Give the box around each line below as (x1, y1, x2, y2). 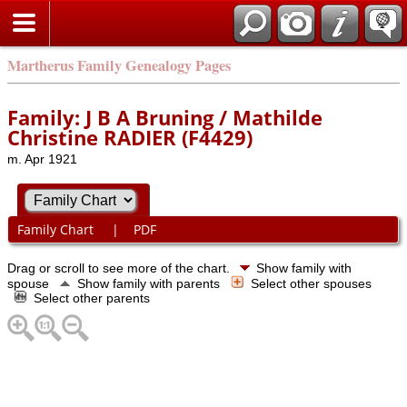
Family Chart (16, 221, 97, 239)
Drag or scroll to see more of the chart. (7, 260, 233, 275)
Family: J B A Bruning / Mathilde (7, 104, 323, 131)
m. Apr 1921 (7, 152, 77, 166)
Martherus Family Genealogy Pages (7, 55, 231, 76)
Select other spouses (251, 275, 375, 291)
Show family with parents (77, 275, 223, 291)
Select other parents (34, 290, 154, 305)
